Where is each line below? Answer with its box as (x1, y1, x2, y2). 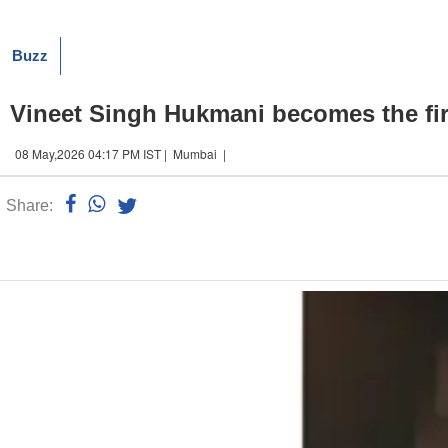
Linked (144, 199, 185, 214)
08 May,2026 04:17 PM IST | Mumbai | (15, 144, 229, 162)
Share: (6, 196, 53, 214)
